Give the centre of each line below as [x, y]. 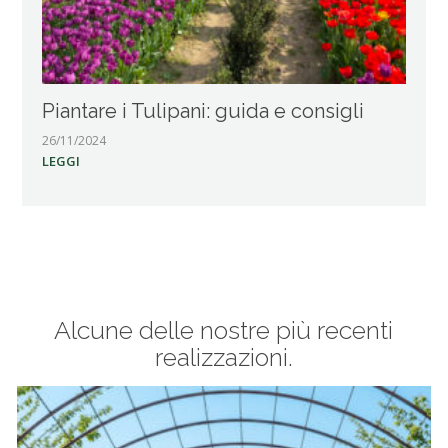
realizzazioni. [223, 357]
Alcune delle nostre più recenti [224, 330]
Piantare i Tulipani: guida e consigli [203, 111]
